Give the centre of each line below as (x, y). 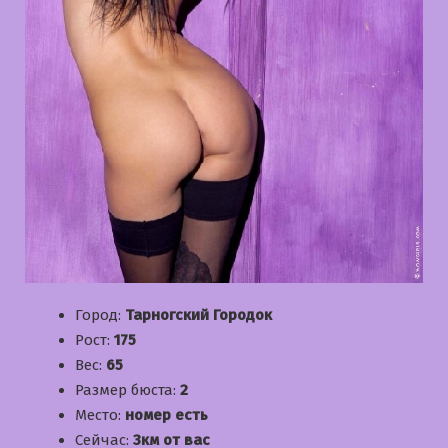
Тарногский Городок (198, 315)
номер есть (166, 415)
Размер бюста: (127, 390)
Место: (100, 415)
